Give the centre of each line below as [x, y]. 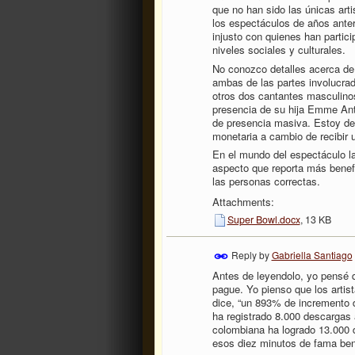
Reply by [250, 254]
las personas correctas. [266, 181]
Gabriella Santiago [312, 254]
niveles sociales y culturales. [279, 50]
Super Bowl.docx [263, 220]
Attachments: [243, 202]
